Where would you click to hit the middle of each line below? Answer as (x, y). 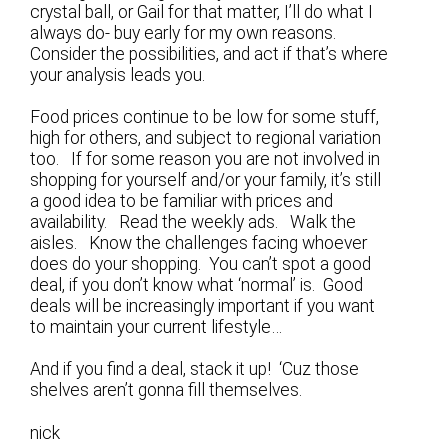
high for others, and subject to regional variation (206, 138)
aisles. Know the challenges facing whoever (199, 243)
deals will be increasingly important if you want (203, 306)
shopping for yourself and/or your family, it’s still (206, 180)
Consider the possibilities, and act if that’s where (209, 54)
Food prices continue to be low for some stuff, (205, 117)
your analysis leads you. (118, 75)
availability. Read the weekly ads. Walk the (193, 222)
